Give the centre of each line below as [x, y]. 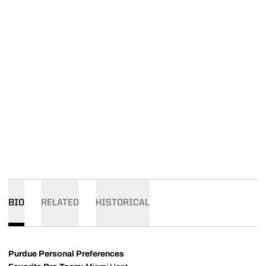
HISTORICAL [123, 203]
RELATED [60, 203]
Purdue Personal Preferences [66, 254]
